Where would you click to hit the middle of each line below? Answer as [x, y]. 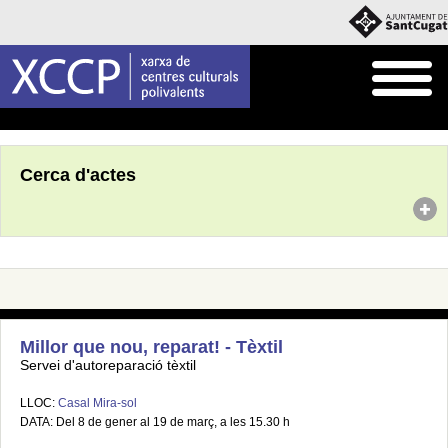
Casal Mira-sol [97, 403]
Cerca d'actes [78, 175]
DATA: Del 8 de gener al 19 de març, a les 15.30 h [155, 422]
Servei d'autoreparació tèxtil [108, 365]
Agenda [53, 120]
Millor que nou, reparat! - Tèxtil [151, 347]
